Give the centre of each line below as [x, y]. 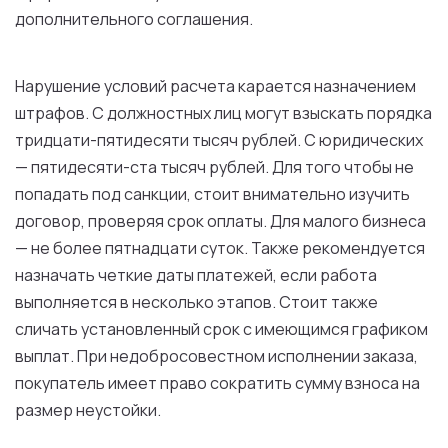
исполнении [314, 356]
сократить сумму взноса [304, 383]
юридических [371, 140]
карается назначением [325, 86]
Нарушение [59, 86]
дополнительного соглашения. [134, 19]
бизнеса [392, 221]
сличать [48, 329]
